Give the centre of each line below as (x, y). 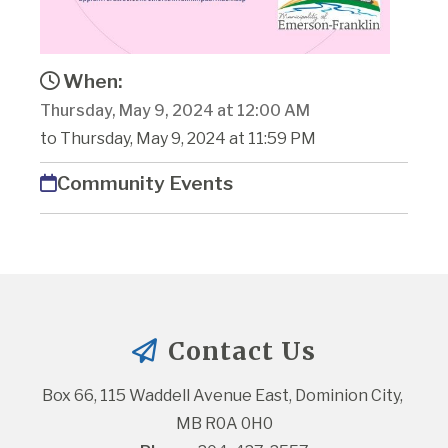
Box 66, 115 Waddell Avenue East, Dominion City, (222, 396)
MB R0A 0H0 (224, 424)
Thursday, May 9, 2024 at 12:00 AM (175, 111)
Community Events (145, 183)
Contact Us (238, 351)
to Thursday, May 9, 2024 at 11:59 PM (178, 139)
